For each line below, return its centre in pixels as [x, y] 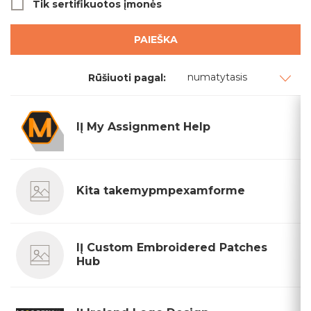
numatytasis [217, 77]
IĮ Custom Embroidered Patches [172, 247]
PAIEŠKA [155, 40]
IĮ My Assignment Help [143, 127]
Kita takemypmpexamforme [161, 191]
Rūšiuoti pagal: [127, 77]
